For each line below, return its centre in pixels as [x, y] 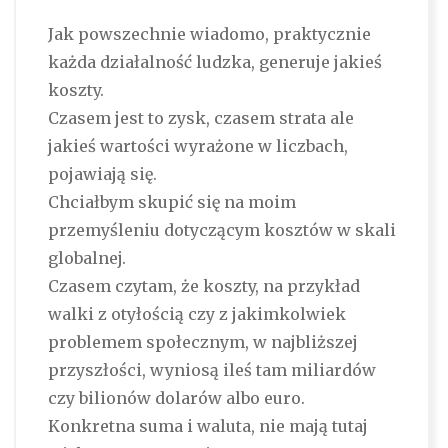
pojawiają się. [102, 174]
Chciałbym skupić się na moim [171, 202]
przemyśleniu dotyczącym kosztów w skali [221, 230]
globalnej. [86, 258]
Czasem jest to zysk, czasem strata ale [200, 118]
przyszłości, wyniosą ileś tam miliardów [211, 370]
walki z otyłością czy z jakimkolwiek [196, 314]
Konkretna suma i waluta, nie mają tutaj [207, 426]
